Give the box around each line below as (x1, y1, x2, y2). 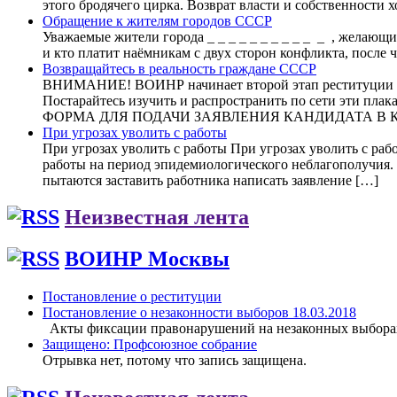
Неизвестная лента (65, 206, 249, 230)
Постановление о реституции (43, 289, 222, 305)
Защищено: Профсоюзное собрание (43, 337, 257, 353)
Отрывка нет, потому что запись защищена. (43, 353, 307, 369)
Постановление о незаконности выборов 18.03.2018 (43, 305, 356, 321)
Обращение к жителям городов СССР (43, 12, 272, 28)
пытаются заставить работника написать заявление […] (43, 172, 378, 188)
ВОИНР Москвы (65, 247, 230, 271)
